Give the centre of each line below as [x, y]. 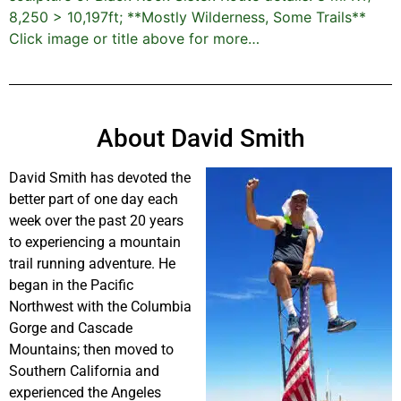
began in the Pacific [71, 286]
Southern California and [84, 371]
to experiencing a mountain [95, 243]
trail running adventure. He [92, 264]
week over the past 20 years [96, 221]
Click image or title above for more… [134, 39]
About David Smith [200, 139]
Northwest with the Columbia [100, 307]
